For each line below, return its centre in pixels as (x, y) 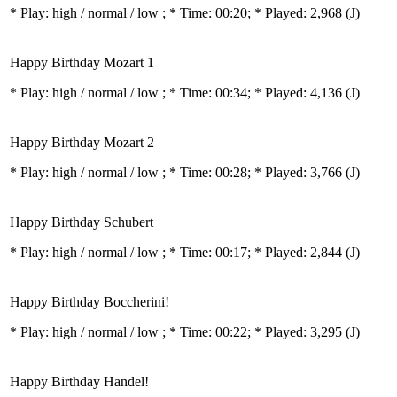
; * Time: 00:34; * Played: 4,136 (254, 93)
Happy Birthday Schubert (82, 222)
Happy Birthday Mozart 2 (82, 142)
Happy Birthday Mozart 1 (82, 62)
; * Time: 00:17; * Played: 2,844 (254, 252)
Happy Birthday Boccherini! (90, 302)
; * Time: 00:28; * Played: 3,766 (254, 172)
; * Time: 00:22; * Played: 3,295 (254, 332)
